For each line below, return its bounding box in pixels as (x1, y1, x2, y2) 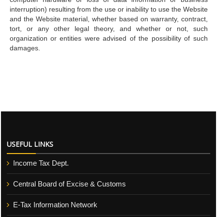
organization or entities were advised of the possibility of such (9, 34, 208, 42)
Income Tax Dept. (13, 159, 69, 167)
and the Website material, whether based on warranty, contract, (9, 15, 208, 23)
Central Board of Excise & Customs (13, 180, 126, 188)
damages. (9, 44, 40, 52)
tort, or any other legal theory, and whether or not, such (9, 25, 208, 32)
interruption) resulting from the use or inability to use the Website (9, 5, 208, 13)
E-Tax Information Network (13, 201, 97, 209)
